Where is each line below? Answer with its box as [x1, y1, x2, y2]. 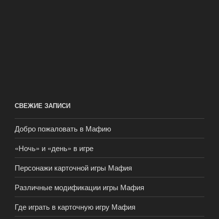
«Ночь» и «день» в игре [15, 142, 93, 153]
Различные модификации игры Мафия [15, 181, 144, 192]
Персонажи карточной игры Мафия [15, 162, 132, 173]
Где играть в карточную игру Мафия [15, 201, 135, 212]
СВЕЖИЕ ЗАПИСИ [15, 100, 70, 110]
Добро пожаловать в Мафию [15, 123, 111, 133]
